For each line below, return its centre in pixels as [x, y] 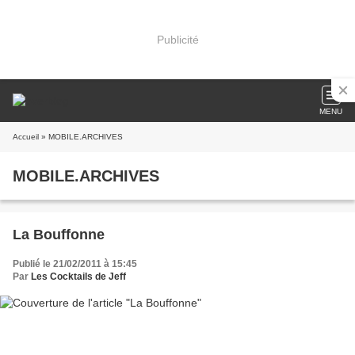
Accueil [26, 137]
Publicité [177, 39]
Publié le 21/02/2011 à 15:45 [75, 264]
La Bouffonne [59, 235]
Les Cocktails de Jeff [78, 277]
